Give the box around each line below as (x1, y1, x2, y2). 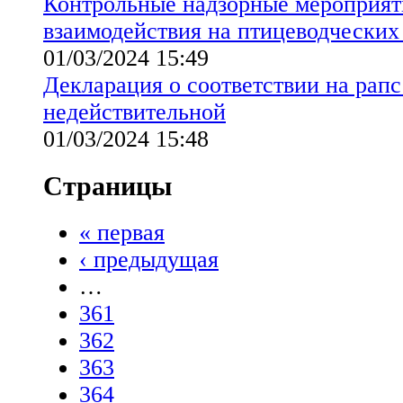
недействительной (43, 98, 226, 125)
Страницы (43, 170, 172, 201)
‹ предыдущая (79, 246, 219, 273)
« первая (79, 219, 165, 246)
